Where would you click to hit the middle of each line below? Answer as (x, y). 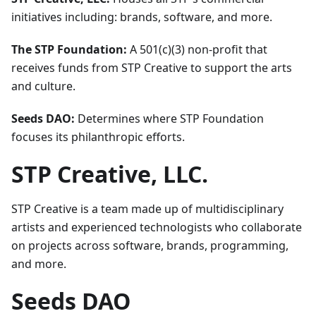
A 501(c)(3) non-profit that (197, 49)
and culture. (43, 86)
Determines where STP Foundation (169, 119)
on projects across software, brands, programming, (150, 245)
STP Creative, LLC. (110, 174)
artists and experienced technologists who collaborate (157, 227)
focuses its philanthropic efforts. (98, 137)
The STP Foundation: (69, 49)
